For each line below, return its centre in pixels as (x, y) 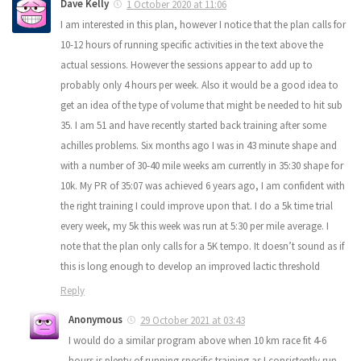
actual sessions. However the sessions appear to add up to (187, 64)
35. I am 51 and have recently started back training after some (193, 125)
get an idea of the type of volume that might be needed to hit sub (201, 105)
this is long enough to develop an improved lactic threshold (190, 266)
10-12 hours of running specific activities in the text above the (192, 44)
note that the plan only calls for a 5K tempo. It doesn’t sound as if (202, 246)
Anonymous (95, 319)
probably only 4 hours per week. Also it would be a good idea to (199, 85)
